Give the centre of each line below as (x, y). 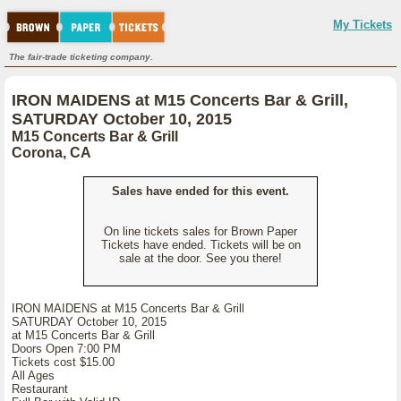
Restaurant (40, 389)
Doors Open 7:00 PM (66, 349)
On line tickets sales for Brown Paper (200, 231)
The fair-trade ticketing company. (81, 57)
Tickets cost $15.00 (63, 362)
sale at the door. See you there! (200, 258)
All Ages (33, 375)
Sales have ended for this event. (200, 191)
